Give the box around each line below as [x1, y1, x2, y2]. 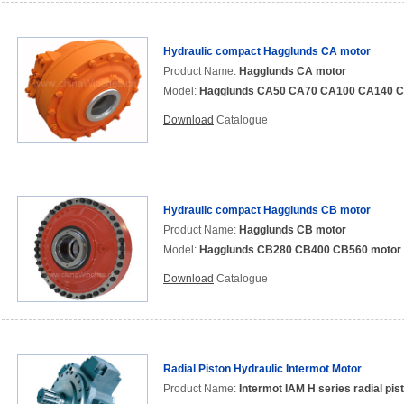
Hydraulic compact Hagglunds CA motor [163, 45, 371, 58]
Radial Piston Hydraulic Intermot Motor [163, 363, 362, 375]
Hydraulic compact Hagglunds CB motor [163, 204, 371, 216]
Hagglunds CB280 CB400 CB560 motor [199, 243, 401, 256]
